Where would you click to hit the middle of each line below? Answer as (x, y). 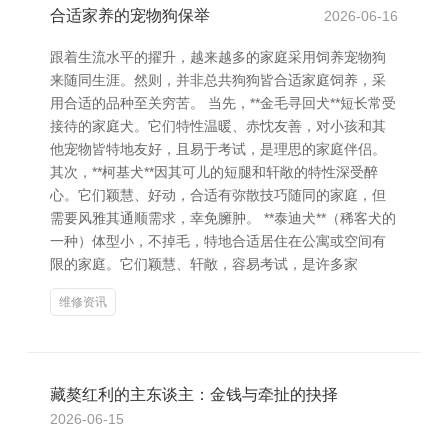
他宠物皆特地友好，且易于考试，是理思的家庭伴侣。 (218, 149)
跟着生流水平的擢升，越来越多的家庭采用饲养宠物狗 (218, 57)
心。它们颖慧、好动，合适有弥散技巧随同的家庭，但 (218, 195)
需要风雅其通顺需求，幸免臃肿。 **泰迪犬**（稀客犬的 (223, 218)
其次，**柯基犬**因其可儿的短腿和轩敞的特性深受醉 (214, 172)
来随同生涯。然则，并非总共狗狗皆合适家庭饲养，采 (218, 80)
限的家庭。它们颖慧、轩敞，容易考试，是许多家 (204, 264)
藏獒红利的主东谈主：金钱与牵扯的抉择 (194, 394)
